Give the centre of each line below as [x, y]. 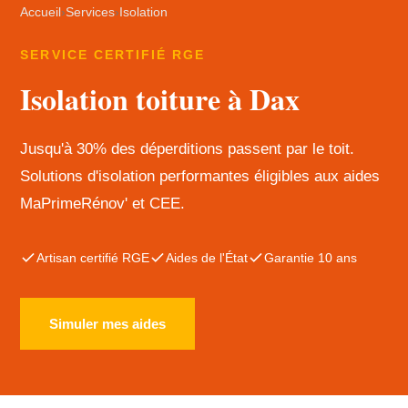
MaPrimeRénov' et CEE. [103, 204]
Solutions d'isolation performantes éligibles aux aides [200, 176]
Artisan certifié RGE [93, 258]
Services [91, 12]
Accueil [41, 12]
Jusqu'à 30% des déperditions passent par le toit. [188, 149]
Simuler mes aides [108, 324]
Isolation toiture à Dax [160, 99]
